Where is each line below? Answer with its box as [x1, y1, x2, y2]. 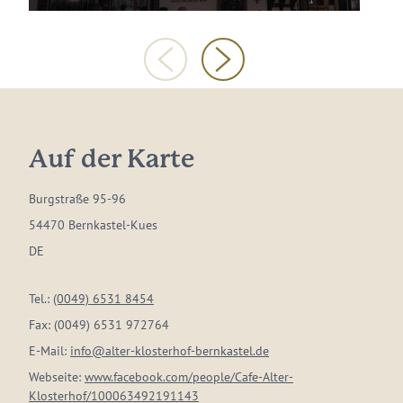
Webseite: [29, 369, 85, 385]
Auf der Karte [29, 148, 194, 172]
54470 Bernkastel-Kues [29, 217, 157, 233]
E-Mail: [29, 343, 70, 359]
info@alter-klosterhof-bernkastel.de [70, 343, 269, 359]
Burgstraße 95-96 [29, 191, 126, 207]
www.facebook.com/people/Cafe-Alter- [85, 369, 293, 385]
